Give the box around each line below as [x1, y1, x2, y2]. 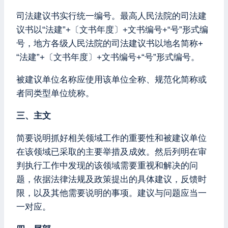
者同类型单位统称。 [16, 88, 94, 98]
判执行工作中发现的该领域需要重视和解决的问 [16, 160, 198, 170]
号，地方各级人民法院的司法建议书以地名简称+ [16, 38, 203, 48]
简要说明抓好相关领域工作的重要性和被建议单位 [16, 133, 207, 143]
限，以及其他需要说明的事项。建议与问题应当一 [16, 188, 207, 198]
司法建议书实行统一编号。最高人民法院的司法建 [16, 11, 207, 21]
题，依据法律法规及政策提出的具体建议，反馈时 [16, 174, 207, 184]
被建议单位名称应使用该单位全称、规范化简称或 [16, 74, 207, 84]
